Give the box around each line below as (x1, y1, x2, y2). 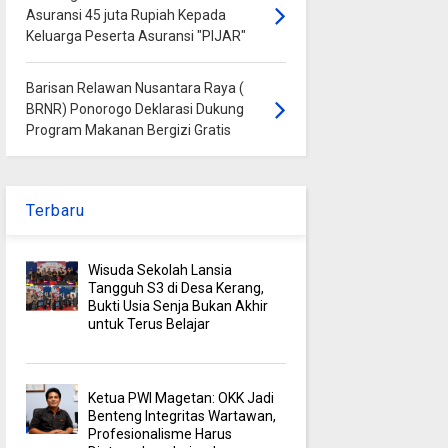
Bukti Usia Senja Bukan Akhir (88, 297, 269, 314)
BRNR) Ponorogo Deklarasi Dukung (25, 100, 244, 117)
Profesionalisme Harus (88, 425, 233, 442)
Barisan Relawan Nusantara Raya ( (25, 79, 244, 96)
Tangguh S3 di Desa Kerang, (88, 279, 265, 296)
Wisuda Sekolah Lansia (88, 261, 233, 278)
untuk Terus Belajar (88, 315, 211, 332)
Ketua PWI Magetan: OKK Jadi (88, 389, 275, 406)
